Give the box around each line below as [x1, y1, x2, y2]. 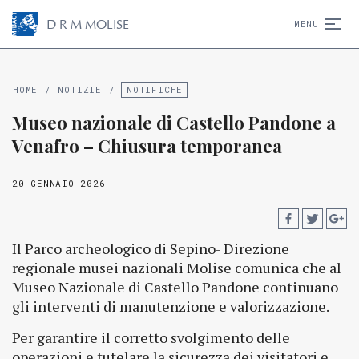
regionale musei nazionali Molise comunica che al [12, 258, 341, 277]
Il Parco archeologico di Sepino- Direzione [12, 239, 289, 258]
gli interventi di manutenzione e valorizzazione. [12, 296, 329, 316]
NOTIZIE [58, 83, 102, 95]
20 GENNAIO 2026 [12, 177, 106, 189]
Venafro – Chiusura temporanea [12, 134, 282, 158]
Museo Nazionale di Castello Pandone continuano [12, 277, 338, 296]
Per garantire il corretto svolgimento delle [12, 328, 290, 347]
